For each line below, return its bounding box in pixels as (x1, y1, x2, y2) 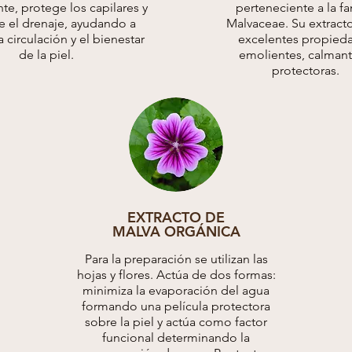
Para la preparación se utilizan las (84, 251, 268, 267)
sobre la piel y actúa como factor (85, 314, 267, 330)
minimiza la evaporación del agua (82, 283, 269, 299)
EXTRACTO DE (127, 208, 225, 227)
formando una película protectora (82, 299, 270, 314)
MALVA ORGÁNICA (112, 222, 240, 241)
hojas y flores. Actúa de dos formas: (76, 267, 276, 283)
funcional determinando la (102, 330, 250, 346)
